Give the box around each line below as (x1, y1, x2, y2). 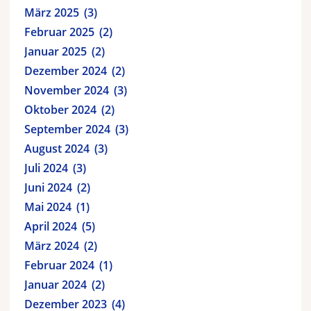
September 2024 (24, 121, 110, 137)
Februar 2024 (24, 257, 94, 273)
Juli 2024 (24, 160, 68, 176)
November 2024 (24, 82, 109, 98)
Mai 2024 (24, 199, 72, 215)
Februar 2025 (24, 24, 94, 40)
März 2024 (24, 237, 79, 253)
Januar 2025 (24, 43, 87, 59)
